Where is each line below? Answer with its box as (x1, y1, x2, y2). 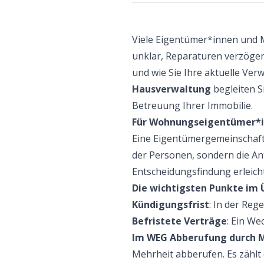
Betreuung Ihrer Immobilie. (132, 99, 253, 112)
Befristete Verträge (132, 214, 227, 227)
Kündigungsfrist (132, 198, 209, 211)
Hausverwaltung (132, 82, 211, 95)
